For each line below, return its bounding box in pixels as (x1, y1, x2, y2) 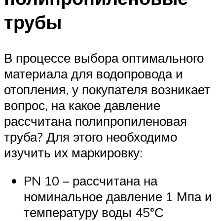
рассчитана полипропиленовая (4, 112, 187, 129)
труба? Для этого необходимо (4, 128, 177, 145)
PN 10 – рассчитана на (24, 173, 157, 189)
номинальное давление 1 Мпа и (24, 188, 212, 205)
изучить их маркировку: (4, 144, 143, 160)
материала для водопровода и (4, 65, 183, 81)
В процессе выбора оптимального (4, 49, 204, 66)
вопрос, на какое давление (4, 97, 160, 113)
